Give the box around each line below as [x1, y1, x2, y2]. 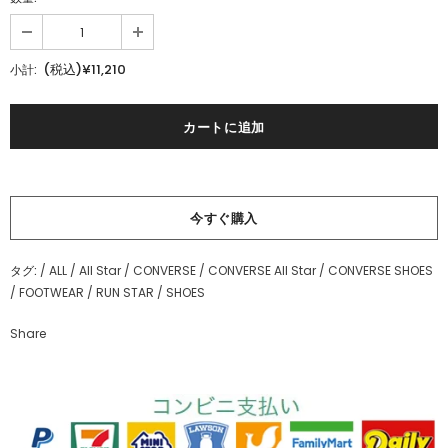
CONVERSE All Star [208, 262, 316, 279]
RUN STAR [96, 284, 154, 301]
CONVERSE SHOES [328, 262, 433, 279]
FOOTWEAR [19, 284, 84, 301]
